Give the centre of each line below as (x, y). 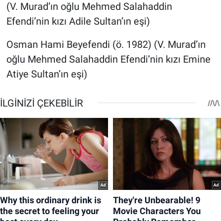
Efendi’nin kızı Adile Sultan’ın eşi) (78, 21)
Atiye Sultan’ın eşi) (47, 74)
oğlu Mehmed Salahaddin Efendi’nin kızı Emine (108, 59)
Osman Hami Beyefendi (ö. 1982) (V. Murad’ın (106, 44)
